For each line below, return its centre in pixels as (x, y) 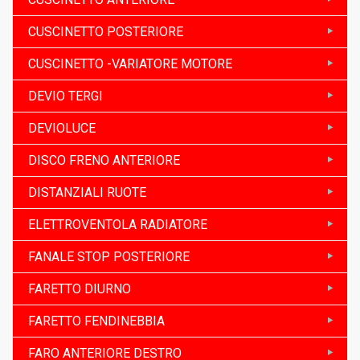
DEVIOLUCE (62, 128)
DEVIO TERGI (65, 96)
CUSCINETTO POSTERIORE (106, 31)
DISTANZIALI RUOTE (87, 192)
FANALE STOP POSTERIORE (109, 256)
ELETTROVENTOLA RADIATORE (118, 224)
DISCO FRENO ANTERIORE (104, 160)
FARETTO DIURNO (80, 288)
